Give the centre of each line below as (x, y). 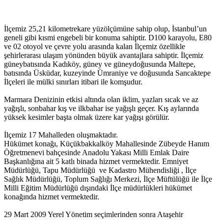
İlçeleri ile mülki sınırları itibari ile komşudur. (73, 82)
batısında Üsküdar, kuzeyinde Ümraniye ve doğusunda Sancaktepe (107, 73)
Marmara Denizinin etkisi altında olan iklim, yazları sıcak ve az (101, 99)
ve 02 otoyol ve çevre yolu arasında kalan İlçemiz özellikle (95, 46)
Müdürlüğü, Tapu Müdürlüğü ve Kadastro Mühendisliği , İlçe (100, 170)
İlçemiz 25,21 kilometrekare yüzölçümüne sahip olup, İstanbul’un (105, 29)
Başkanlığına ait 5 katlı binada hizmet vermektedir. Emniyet (96, 161)
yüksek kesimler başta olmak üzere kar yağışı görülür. (87, 117)
